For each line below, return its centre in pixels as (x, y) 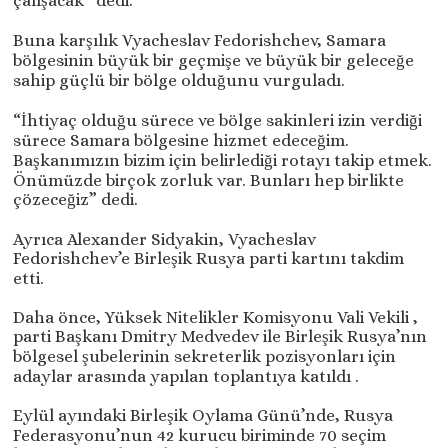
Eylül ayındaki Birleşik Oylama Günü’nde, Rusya (203, 416)
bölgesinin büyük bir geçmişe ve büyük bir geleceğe (214, 61)
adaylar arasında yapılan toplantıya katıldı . (186, 377)
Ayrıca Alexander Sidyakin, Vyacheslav (165, 240)
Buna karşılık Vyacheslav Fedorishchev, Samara (200, 41)
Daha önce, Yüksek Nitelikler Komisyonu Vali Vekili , (216, 318)
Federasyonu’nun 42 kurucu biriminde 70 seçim (200, 436)
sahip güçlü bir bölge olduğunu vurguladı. (179, 81)
